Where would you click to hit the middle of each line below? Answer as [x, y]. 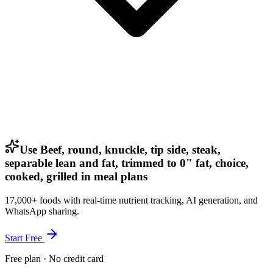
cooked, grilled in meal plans [76, 176]
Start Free [25, 238]
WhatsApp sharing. [42, 211]
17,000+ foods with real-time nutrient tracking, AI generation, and [131, 200]
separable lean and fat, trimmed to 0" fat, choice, [127, 163]
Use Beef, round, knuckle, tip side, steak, [120, 149]
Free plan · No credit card [54, 258]
